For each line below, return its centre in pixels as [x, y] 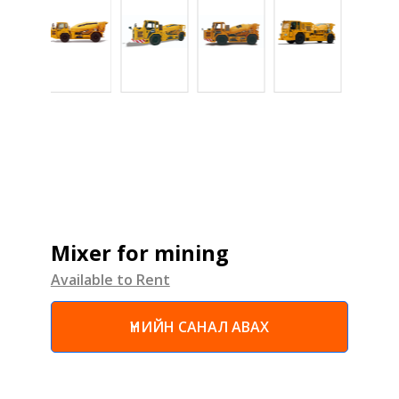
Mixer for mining [139, 253]
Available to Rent [110, 280]
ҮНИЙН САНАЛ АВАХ [199, 327]
